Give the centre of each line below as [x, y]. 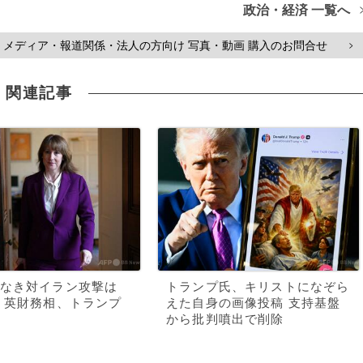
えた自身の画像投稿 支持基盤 [254, 303]
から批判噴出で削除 [225, 319]
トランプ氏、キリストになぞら [258, 287]
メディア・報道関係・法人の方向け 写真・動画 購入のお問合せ [165, 45]
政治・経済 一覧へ [297, 10]
